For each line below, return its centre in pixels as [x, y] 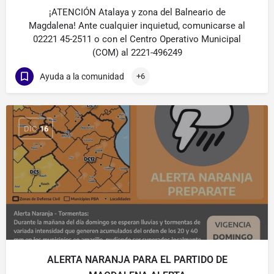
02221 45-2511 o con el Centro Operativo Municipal [137, 39]
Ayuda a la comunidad [82, 76]
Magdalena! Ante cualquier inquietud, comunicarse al [137, 26]
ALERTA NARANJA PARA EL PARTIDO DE [137, 260]
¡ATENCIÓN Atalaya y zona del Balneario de [137, 12]
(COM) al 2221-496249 [137, 53]
